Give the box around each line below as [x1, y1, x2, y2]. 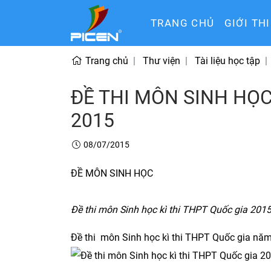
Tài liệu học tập [195, 55, 260, 67]
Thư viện [143, 55, 180, 67]
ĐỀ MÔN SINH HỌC [71, 168, 153, 179]
